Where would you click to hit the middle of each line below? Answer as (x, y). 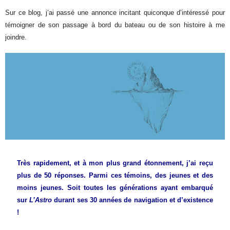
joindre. (16, 37)
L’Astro (41, 200)
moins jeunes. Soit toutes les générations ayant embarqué (115, 188)
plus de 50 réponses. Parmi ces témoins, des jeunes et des (115, 176)
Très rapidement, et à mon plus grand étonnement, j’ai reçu (115, 163)
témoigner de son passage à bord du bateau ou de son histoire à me (115, 25)
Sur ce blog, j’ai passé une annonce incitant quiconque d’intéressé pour (115, 13)
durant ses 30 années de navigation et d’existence (133, 200)
